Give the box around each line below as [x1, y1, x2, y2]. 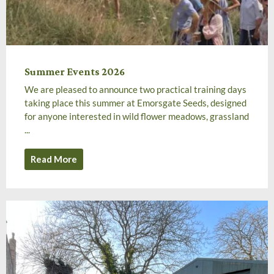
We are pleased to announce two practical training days [24, 83, 246, 95]
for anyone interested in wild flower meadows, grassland [24, 110, 249, 122]
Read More [31, 153, 77, 165]
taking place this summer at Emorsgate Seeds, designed [24, 97, 246, 108]
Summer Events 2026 [24, 65, 125, 78]
